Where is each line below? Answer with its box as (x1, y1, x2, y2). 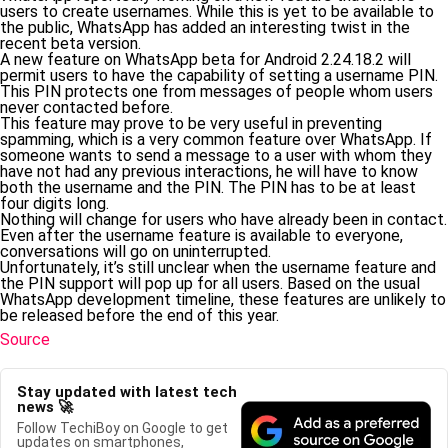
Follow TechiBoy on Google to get (17, 420, 228, 436)
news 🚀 (17, 398, 73, 416)
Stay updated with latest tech (17, 383, 237, 401)
